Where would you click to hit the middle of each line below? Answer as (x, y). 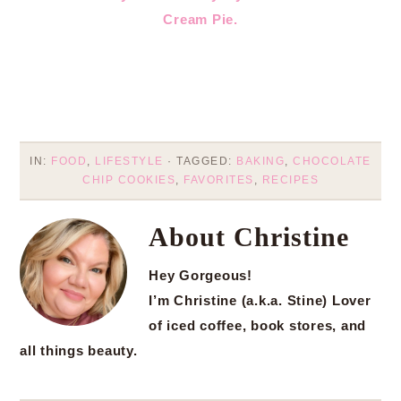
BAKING (261, 161)
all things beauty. (81, 351)
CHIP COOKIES (129, 180)
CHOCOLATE (332, 161)
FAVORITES (219, 180)
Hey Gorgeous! (203, 276)
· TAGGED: (202, 161)
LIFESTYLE (129, 161)
